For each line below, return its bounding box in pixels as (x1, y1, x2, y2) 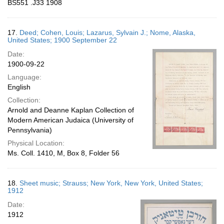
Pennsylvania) (7, 126, 52, 134)
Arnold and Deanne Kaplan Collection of (7, 106, 134, 114)
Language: (7, 73, 41, 81)
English (7, 83, 30, 91)
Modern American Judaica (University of (7, 116, 133, 124)
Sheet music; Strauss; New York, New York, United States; (19, 179, 203, 187)
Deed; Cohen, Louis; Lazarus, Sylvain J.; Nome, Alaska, (19, 28, 195, 36)
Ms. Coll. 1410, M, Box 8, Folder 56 (7, 149, 119, 157)
